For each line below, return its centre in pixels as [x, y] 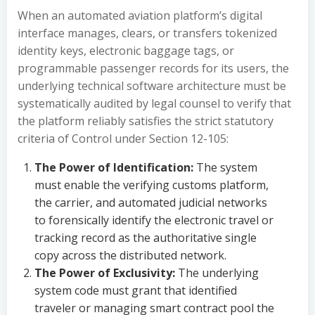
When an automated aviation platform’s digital [140, 15]
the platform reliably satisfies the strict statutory [146, 121]
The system [225, 167]
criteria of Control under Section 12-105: [123, 139]
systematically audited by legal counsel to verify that [154, 103]
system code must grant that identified [136, 290]
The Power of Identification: [114, 167]
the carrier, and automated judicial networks [151, 202]
